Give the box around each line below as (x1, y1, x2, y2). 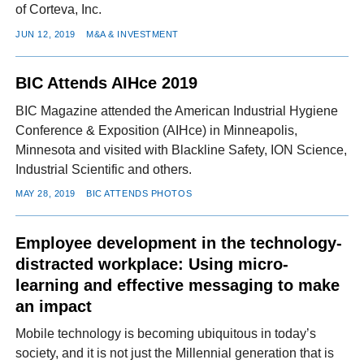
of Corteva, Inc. (15, 2, 102, 16)
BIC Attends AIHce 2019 (15, 73, 198, 92)
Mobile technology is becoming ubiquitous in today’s (15, 327, 317, 341)
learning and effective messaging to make (15, 275, 340, 294)
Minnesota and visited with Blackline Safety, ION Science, (15, 142, 348, 157)
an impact (15, 297, 93, 315)
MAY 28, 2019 (15, 188, 76, 199)
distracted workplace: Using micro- (15, 254, 289, 273)
